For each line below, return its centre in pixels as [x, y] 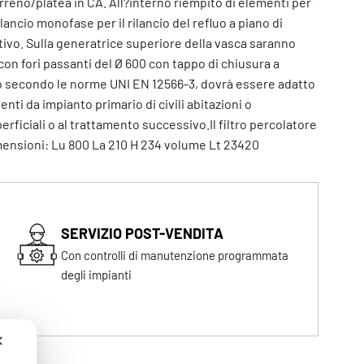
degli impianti [97, 275]
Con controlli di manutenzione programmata [175, 256]
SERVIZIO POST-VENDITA [143, 234]
